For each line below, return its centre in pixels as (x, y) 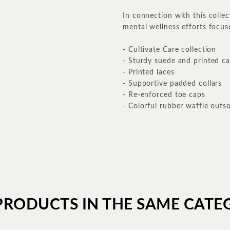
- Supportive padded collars (172, 84)
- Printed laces (149, 72)
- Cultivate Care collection (170, 50)
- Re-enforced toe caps (164, 95)
